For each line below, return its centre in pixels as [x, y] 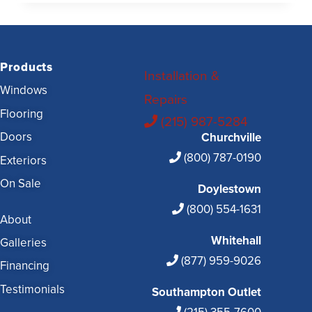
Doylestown [229, 189]
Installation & [182, 75]
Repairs [166, 99]
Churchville [231, 137]
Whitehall [236, 240]
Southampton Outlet [206, 292]
